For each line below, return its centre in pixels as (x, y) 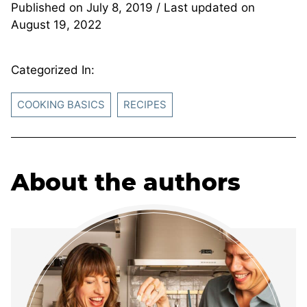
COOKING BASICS (61, 104)
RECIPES (145, 104)
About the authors (126, 182)
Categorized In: (53, 70)
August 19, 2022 (56, 24)
